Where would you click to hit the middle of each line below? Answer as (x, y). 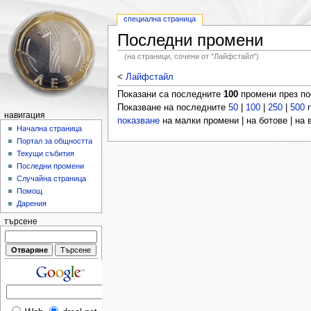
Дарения (32, 204)
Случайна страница (52, 179)
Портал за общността (55, 141)
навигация (24, 115)
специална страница (160, 19)
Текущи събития (46, 154)
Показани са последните (170, 94)
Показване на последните (173, 107)
